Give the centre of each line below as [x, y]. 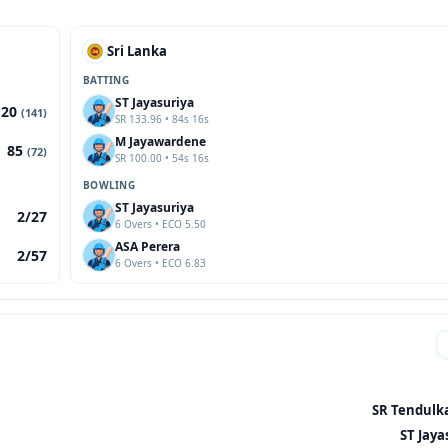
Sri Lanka [137, 50]
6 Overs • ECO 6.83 [160, 263]
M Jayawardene [160, 141]
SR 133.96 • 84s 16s [162, 119]
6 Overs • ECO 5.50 [160, 224]
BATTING [106, 80]
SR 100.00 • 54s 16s [162, 158]
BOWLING [109, 185]
